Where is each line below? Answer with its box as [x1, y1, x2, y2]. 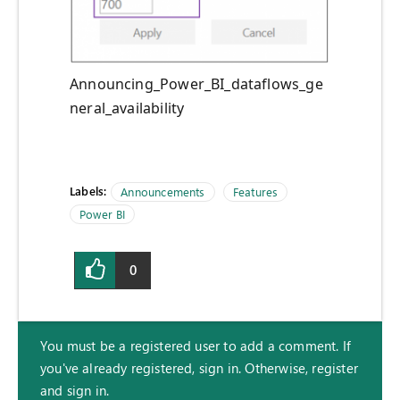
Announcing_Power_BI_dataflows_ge [70, 73, 323, 94]
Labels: [70, 182, 107, 198]
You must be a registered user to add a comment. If [40, 336, 351, 354]
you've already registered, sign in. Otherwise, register [40, 358, 358, 377]
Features [232, 183, 279, 199]
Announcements [121, 183, 205, 199]
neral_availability [70, 97, 185, 118]
